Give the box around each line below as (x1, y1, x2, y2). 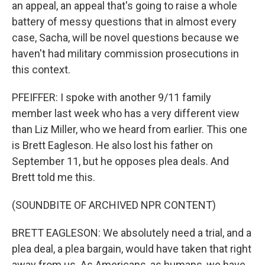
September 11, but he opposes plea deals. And (12, 155, 229, 167)
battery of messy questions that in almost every (12, 15, 237, 28)
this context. (12, 63, 70, 76)
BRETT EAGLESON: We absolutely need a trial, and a (12, 227, 251, 239)
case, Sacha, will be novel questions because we (12, 31, 239, 44)
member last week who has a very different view (12, 107, 240, 119)
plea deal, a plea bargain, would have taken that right (12, 243, 251, 255)
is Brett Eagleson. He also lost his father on (12, 139, 213, 151)
